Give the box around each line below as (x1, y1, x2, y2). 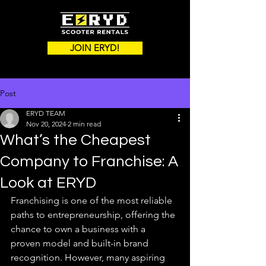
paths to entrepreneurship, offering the (11, 209, 178, 220)
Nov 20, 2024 (26, 119, 66, 128)
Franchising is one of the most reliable (11, 195, 175, 206)
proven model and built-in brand (11, 237, 151, 249)
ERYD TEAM (26, 109, 65, 118)
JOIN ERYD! (70, 42, 120, 53)
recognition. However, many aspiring (11, 252, 167, 263)
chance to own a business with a (11, 223, 148, 235)
